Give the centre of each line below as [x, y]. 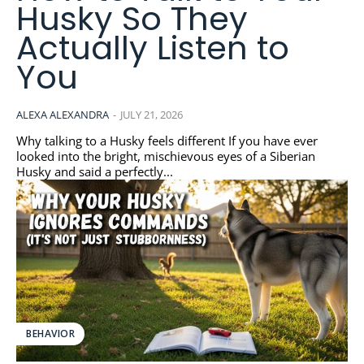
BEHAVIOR [50, 334]
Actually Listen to [153, 48]
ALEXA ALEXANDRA [63, 114]
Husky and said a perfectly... [95, 171]
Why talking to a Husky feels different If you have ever [122, 140]
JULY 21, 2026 [152, 114]
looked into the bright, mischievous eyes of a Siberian [166, 156]
